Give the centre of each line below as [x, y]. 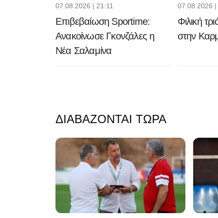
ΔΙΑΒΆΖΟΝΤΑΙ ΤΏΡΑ [111, 119]
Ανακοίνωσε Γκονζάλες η [105, 36]
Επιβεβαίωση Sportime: [103, 21]
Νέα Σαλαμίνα [84, 50]
